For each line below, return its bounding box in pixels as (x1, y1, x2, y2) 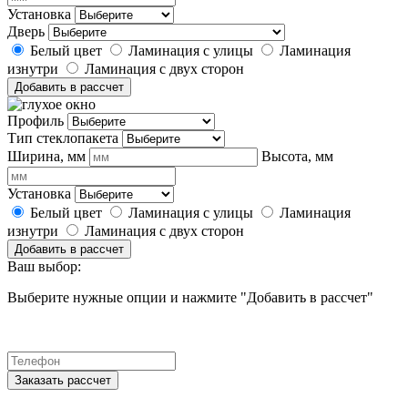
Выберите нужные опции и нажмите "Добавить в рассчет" (7, 289, 373, 305)
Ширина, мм (7, 148, 89, 164)
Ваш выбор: (7, 258, 81, 274)
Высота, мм (261, 148, 333, 164)
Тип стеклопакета (7, 129, 118, 146)
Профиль (7, 112, 64, 128)
